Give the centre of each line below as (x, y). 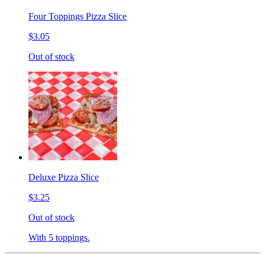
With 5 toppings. (59, 237)
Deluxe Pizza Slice (64, 177)
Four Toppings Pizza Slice (77, 16)
